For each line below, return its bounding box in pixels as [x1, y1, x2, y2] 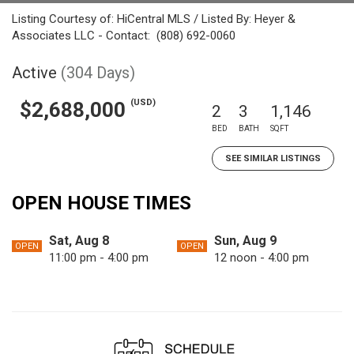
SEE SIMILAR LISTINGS [225, 153, 321, 164]
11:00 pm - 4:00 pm [49, 250, 149, 265]
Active [12, 63, 57, 82]
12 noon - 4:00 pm [214, 250, 309, 265]
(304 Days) [61, 63, 135, 82]
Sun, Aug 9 [214, 233, 277, 248]
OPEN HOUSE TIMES [12, 192, 191, 214]
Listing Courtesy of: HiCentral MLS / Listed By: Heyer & [12, 12, 296, 26]
